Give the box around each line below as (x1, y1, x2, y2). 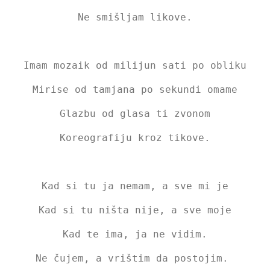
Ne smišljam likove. (78, 11, 192, 23)
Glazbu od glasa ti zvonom (60, 107, 210, 119)
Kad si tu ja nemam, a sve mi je (42, 180, 228, 192)
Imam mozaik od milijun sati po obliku (24, 59, 246, 71)
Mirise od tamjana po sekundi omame (33, 83, 237, 95)
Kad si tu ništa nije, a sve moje (39, 204, 231, 216)
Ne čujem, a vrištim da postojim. (36, 252, 228, 264)
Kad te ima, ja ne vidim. (63, 228, 207, 240)
